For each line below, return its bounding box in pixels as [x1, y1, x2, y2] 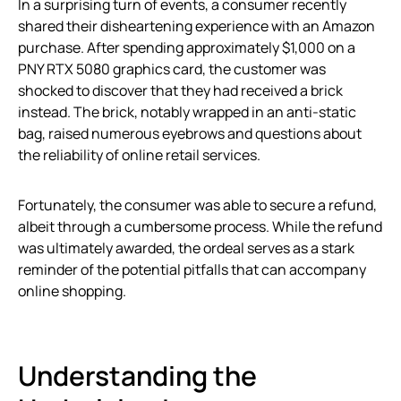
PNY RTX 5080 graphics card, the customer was [18, 59, 326, 80]
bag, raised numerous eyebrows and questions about [18, 124, 362, 144]
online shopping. [18, 281, 126, 302]
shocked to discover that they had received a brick [18, 81, 343, 101]
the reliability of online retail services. [18, 145, 260, 166]
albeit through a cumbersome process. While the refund [18, 217, 382, 237]
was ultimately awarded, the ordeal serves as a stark [18, 238, 354, 259]
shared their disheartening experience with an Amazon [18, 16, 375, 37]
